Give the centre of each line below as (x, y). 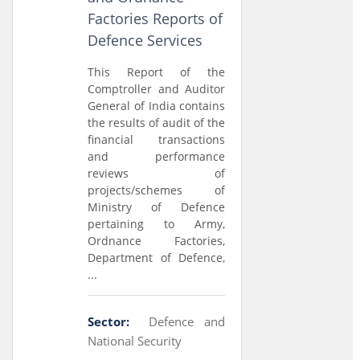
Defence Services (145, 40)
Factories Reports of (155, 18)
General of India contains (157, 106)
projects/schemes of (157, 190)
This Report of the (157, 72)
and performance (157, 156)
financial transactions (157, 139)
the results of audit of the (157, 123)
